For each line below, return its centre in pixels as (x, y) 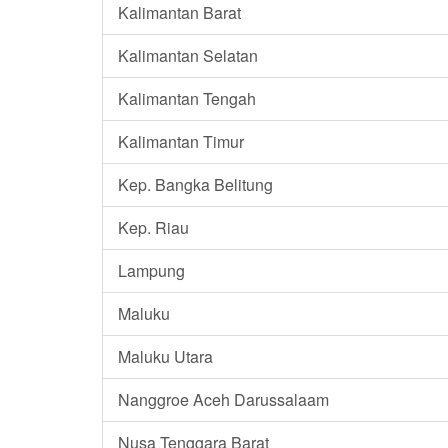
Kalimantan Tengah (187, 98)
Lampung (151, 270)
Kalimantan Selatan (188, 55)
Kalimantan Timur (181, 141)
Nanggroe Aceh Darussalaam (223, 399)
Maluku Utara (165, 356)
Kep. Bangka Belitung (195, 184)
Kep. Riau (153, 227)
